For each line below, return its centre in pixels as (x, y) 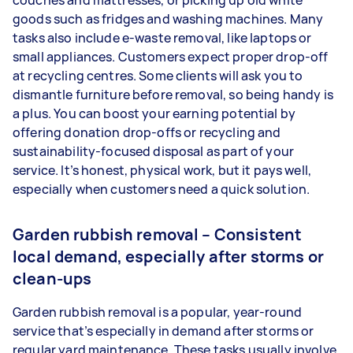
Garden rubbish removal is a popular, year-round (158, 312)
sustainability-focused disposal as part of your (154, 151)
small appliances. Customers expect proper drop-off (171, 57)
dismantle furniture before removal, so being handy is (173, 95)
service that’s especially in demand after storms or (163, 331)
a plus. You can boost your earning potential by (154, 113)
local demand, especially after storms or (168, 256)
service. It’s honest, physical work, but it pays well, (162, 170)
